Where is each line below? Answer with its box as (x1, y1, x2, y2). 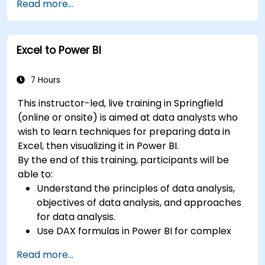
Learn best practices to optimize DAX (37, 1, 211, 15)
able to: (18, 167, 53, 181)
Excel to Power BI (17, 43, 101, 57)
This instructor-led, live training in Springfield (18, 96, 224, 110)
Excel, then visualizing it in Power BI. (18, 138, 179, 153)
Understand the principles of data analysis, (37, 181, 235, 195)
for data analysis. (37, 209, 116, 224)
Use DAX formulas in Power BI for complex (37, 224, 232, 238)
